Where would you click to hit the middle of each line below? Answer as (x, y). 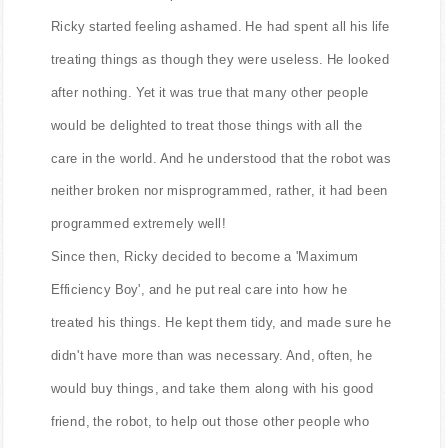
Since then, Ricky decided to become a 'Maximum (205, 256)
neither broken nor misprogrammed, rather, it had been (219, 191)
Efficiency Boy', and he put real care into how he (199, 289)
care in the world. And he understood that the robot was (221, 158)
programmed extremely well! (138, 223)
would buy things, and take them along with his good (212, 388)
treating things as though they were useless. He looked (220, 59)
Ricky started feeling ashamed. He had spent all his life (220, 26)
